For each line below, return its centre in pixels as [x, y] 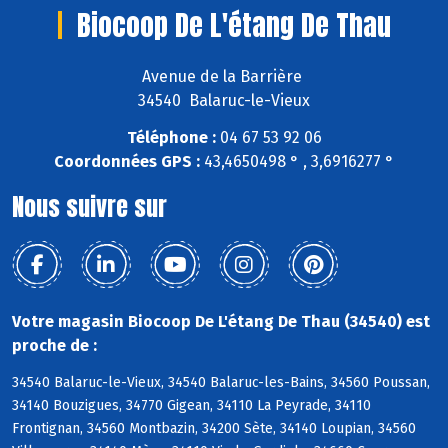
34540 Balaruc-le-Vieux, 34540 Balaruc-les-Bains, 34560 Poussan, [221, 382]
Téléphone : [171, 137]
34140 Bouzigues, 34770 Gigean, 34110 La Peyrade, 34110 [191, 405]
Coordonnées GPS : [127, 161]
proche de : [54, 345]
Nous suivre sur [89, 206]
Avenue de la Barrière [224, 77]
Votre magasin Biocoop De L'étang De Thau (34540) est [221, 321]
